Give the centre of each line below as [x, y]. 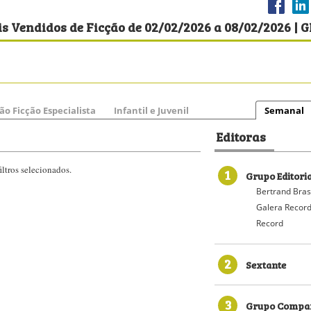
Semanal [284, 110]
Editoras [241, 136]
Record [270, 223]
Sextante [266, 264]
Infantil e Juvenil [151, 110]
